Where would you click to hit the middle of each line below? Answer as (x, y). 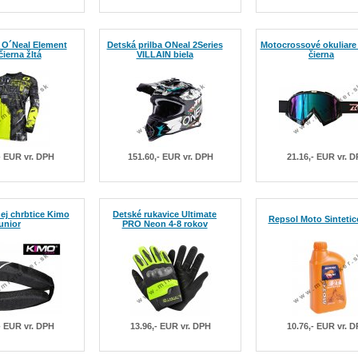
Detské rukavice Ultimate (165, 214)
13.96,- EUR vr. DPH (170, 326)
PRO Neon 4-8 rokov (165, 224)
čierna (321, 54)
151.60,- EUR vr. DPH (170, 157)
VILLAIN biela (165, 54)
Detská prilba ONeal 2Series (165, 45)
